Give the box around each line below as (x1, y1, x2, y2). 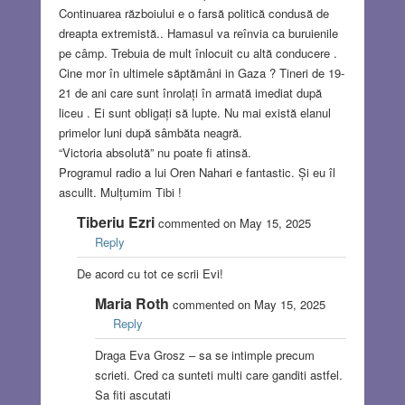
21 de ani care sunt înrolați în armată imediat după (58, 84, 322, 102)
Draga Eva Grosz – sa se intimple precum (94, 346, 315, 364)
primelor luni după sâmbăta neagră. (58, 124, 242, 142)
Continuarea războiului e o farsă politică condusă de (58, 5, 329, 23)
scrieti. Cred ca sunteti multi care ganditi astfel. (94, 366, 343, 384)
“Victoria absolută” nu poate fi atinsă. (58, 144, 251, 162)
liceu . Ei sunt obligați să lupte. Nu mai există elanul (58, 104, 331, 122)
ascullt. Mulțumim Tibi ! (58, 184, 182, 202)
